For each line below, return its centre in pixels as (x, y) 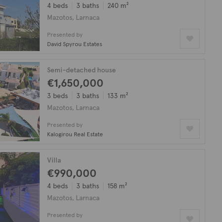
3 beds (57, 96)
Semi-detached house (82, 70)
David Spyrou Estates (75, 44)
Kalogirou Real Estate (75, 134)
